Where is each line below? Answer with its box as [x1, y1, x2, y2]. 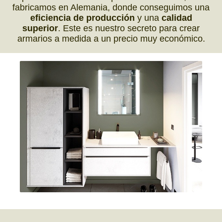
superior [22, 23, 58, 33]
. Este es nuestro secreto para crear [58, 23, 200, 33]
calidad [161, 12, 192, 23]
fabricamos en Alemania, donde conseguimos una [12, 2, 210, 12]
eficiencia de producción [30, 12, 135, 23]
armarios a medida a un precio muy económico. [17, 33, 205, 44]
